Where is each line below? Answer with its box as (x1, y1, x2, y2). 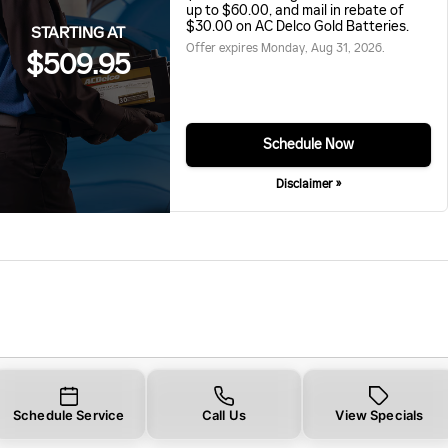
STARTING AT (30, 22, 125, 42)
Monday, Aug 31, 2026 (260, 40, 382, 55)
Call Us (202, 406, 246, 423)
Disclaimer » (275, 177, 341, 192)
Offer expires (185, 40, 261, 55)
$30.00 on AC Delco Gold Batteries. (185, 17, 409, 35)
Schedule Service (13, 406, 125, 423)
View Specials (335, 406, 424, 423)
